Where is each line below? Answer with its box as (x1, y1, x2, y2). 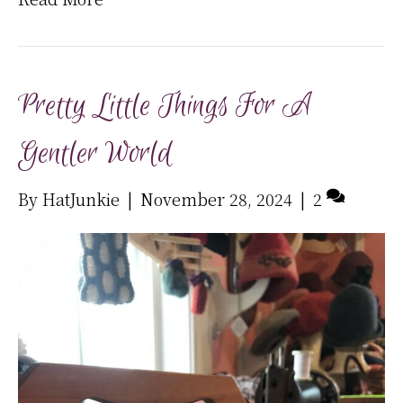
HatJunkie (42, 187, 120, 211)
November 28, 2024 (140, 187, 292, 211)
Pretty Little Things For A (18, 86, 311, 127)
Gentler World (18, 134, 172, 175)
